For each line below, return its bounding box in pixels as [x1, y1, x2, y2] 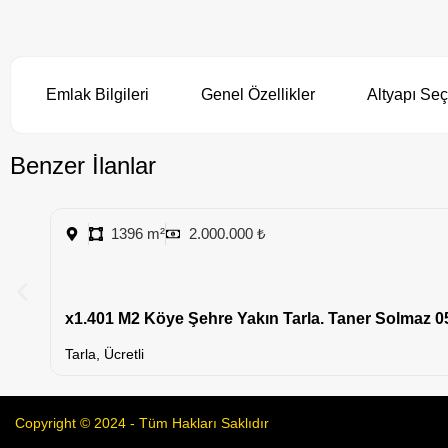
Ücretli [104, 345, 144, 362]
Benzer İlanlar [10, 152, 156, 179]
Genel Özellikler [201, 86, 315, 103]
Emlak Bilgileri [46, 86, 149, 103]
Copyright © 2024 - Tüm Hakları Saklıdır [15, 414, 269, 431]
